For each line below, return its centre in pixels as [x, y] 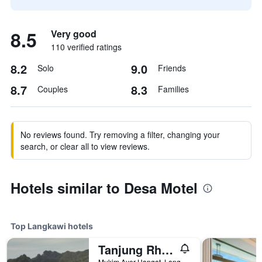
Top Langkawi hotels [52, 226]
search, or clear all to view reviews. [85, 146]
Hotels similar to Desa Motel [104, 188]
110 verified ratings [86, 47]
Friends [172, 68]
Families [173, 89]
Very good [74, 34]
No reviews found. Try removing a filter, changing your [120, 135]
